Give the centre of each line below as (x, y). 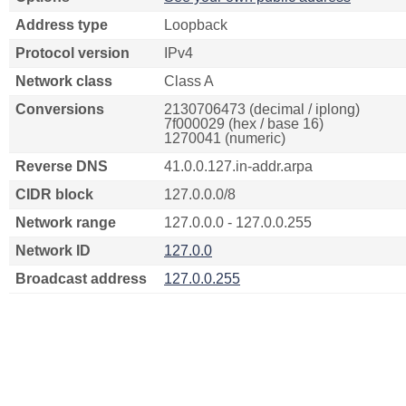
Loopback (196, 25)
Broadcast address (81, 279)
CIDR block (54, 194)
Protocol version (72, 53)
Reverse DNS (62, 166)
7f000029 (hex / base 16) (244, 124)
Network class (64, 81)
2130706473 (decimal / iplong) (262, 109)
